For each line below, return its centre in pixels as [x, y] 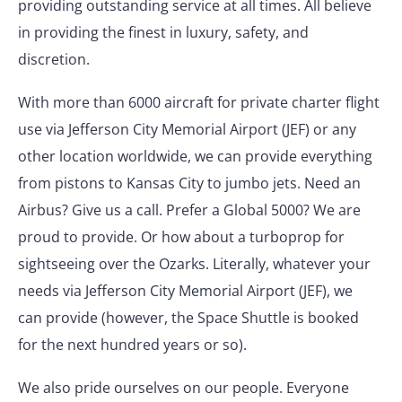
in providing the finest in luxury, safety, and [163, 32]
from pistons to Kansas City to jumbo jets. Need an [189, 183]
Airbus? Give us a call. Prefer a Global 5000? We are [189, 210]
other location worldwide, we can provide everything [195, 156]
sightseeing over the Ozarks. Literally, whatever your [194, 264]
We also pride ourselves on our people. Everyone [184, 388]
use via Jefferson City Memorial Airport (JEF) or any [187, 129]
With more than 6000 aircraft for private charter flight [199, 102]
